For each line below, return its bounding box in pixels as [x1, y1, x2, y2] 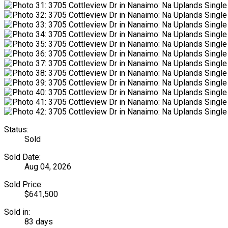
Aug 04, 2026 [24, 161, 71, 172]
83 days [24, 216, 53, 226]
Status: [4, 124, 28, 134]
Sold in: [4, 207, 30, 217]
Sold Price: [4, 179, 43, 189]
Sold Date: [4, 152, 41, 162]
